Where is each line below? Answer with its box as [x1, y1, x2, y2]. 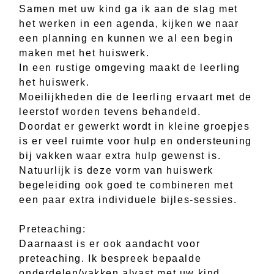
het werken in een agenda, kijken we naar [19, 18, 239, 29]
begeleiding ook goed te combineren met [19, 179, 234, 190]
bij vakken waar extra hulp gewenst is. [19, 150, 221, 161]
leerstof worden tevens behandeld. [19, 106, 201, 117]
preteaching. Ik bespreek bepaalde [19, 253, 202, 264]
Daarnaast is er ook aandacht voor [19, 238, 201, 249]
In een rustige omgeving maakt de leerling [19, 62, 240, 73]
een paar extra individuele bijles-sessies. [19, 194, 237, 205]
